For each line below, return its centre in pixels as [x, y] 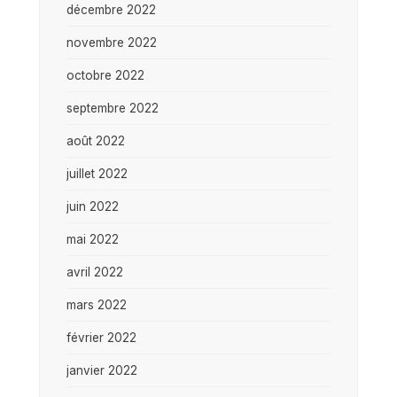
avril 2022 [95, 272]
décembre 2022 [111, 9]
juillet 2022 [97, 173]
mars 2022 [97, 304]
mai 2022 [93, 239]
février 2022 [101, 337]
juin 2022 [93, 206]
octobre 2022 [105, 75]
